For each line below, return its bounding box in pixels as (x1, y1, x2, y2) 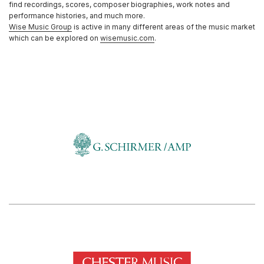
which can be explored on (9, 34, 100, 43)
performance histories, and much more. (9, 11, 145, 21)
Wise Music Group (9, 22, 72, 32)
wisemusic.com (100, 34, 154, 43)
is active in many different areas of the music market (72, 22, 255, 32)
